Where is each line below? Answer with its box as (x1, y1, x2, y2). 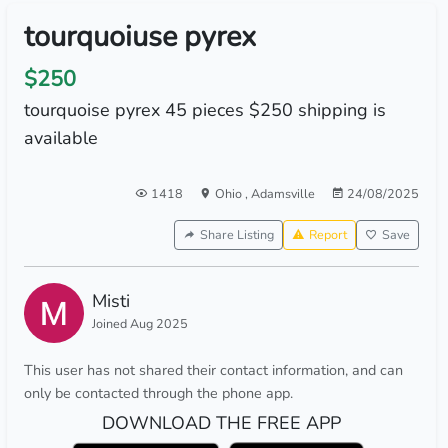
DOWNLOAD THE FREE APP (101, 411, 341, 435)
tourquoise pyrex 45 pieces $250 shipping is (23, 98, 386, 122)
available (23, 126, 98, 150)
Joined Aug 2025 (91, 315, 188, 332)
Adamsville (250, 185, 315, 202)
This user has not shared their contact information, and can (23, 360, 403, 380)
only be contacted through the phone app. (23, 383, 293, 403)
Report (308, 226, 347, 243)
